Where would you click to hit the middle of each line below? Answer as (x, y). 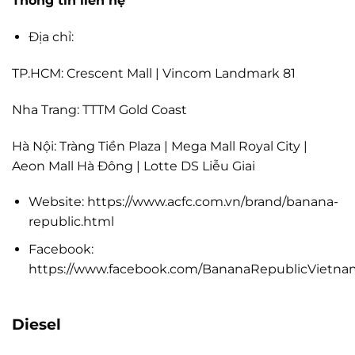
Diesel (36, 324)
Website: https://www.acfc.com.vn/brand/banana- (183, 202)
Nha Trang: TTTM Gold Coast (99, 109)
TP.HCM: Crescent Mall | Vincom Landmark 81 (154, 74)
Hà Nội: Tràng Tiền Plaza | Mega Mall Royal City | (160, 146)
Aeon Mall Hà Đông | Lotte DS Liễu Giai (134, 166)
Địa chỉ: (51, 37)
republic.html (71, 222)
